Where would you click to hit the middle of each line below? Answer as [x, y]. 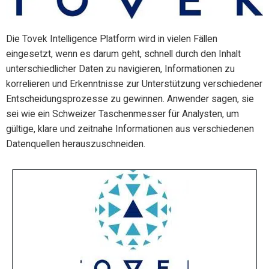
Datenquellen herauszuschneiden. [76, 144]
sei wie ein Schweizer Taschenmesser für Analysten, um [122, 113]
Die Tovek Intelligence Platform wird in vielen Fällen [112, 38]
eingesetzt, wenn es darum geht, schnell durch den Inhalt [123, 53]
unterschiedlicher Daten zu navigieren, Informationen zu [120, 68]
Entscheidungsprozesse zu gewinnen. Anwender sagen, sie [130, 98]
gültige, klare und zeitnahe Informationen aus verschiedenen [130, 128]
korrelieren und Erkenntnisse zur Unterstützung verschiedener [134, 83]
